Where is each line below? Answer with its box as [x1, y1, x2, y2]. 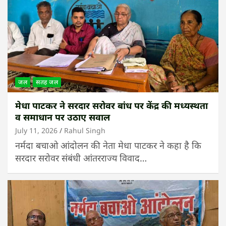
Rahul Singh [64, 126, 105, 136]
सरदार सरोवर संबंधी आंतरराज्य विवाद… [15, 152, 147, 164]
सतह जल [36, 78, 58, 87]
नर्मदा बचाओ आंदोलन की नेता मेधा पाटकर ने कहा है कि [15, 139, 201, 152]
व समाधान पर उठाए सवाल [15, 111, 110, 124]
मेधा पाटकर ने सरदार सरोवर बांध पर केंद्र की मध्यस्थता [15, 99, 208, 112]
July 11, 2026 [15, 126, 58, 136]
